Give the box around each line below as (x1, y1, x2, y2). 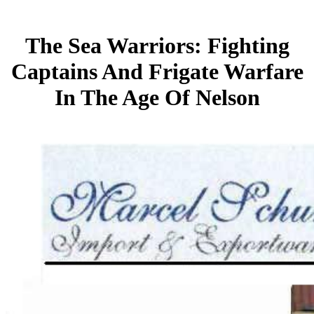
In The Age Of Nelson (54, 85, 260, 111)
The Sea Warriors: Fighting (25, 33, 289, 59)
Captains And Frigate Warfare (11, 59, 303, 85)
